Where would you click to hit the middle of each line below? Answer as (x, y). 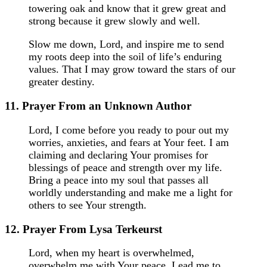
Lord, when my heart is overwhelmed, (111, 253)
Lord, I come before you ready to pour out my (129, 130)
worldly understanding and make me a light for (131, 192)
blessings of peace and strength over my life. (125, 167)
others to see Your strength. (88, 205)
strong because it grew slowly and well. (114, 21)
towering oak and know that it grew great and (127, 9)
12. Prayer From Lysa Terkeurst (83, 229)
